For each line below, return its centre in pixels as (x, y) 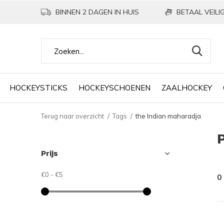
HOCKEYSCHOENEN (114, 87)
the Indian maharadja (168, 116)
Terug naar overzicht (72, 116)
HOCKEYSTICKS (38, 87)
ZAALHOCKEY (186, 87)
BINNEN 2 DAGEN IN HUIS (96, 12)
